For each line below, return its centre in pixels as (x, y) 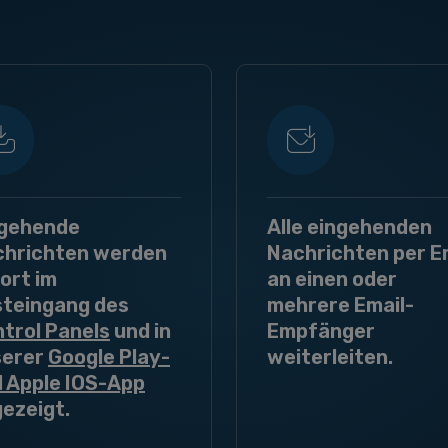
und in (140, 331)
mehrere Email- (340, 305)
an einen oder (332, 279)
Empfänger (321, 331)
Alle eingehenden (349, 227)
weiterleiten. (330, 357)
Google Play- (109, 357)
